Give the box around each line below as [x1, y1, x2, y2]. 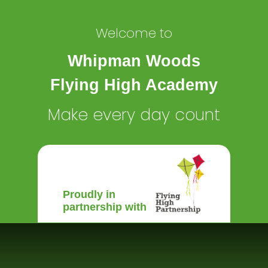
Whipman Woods [68, 52, 200, 71]
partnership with [63, 201, 147, 214]
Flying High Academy [50, 76, 218, 95]
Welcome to [96, 24, 172, 43]
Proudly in [63, 188, 116, 201]
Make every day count [48, 103, 220, 126]
